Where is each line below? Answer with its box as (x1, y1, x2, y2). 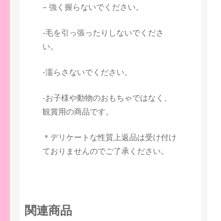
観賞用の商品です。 (42, 106, 113, 117)
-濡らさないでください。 (42, 66, 132, 77)
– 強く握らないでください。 (42, 1, 144, 12)
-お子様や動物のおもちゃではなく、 (42, 92, 172, 103)
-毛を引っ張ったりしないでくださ (42, 27, 164, 38)
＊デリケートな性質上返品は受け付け (42, 131, 177, 143)
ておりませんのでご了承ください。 (42, 145, 169, 156)
